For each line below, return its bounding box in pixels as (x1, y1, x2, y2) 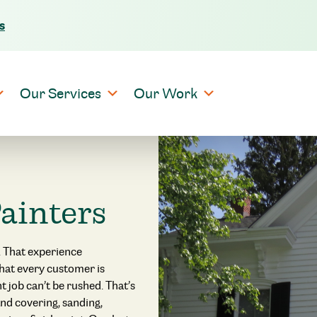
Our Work (133, 83, 197, 103)
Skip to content (158, 23, 269, 46)
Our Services (19, 83, 101, 103)
